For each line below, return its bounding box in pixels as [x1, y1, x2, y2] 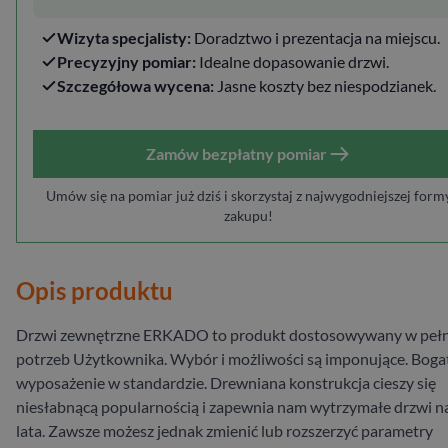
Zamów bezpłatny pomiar [145, 143, 327, 163]
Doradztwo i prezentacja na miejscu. [191, 27, 440, 47]
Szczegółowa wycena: [57, 75, 214, 95]
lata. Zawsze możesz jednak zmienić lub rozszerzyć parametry [16, 420, 433, 440]
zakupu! [224, 206, 273, 224]
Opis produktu [16, 275, 173, 305]
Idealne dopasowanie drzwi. [196, 51, 389, 71]
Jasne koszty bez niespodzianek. [214, 75, 436, 95]
